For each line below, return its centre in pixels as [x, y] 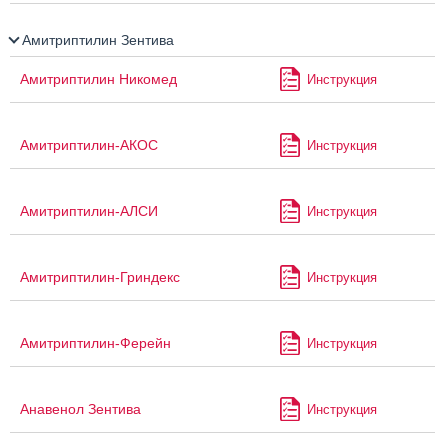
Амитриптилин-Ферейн [95, 343]
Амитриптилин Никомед [98, 79]
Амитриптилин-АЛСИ [89, 211]
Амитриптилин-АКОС [89, 145]
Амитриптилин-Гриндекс [100, 277]
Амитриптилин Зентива [96, 40]
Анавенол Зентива [80, 409]
